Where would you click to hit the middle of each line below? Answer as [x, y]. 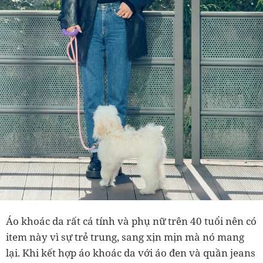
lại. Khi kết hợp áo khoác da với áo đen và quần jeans [131, 253]
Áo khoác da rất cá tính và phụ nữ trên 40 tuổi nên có [131, 221]
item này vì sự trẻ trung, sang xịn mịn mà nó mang [125, 237]
